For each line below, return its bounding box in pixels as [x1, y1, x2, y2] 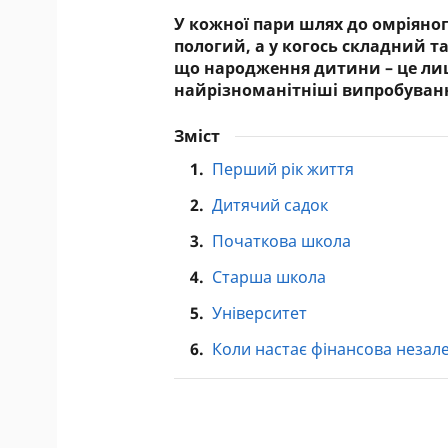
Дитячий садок [212, 194, 329, 216]
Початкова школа [212, 230, 352, 252]
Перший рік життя [212, 158, 355, 180]
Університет [212, 302, 308, 324]
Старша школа [212, 266, 327, 288]
